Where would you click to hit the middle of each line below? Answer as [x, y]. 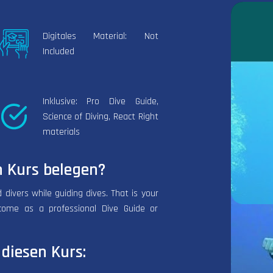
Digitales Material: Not [100, 36]
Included [58, 51]
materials [61, 132]
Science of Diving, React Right [100, 116]
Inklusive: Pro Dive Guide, [100, 101]
